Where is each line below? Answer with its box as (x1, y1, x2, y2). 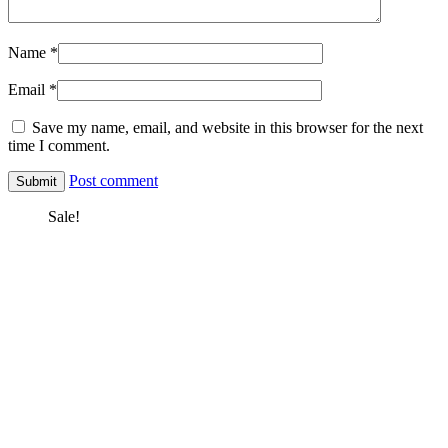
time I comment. (8, 137, 110, 155)
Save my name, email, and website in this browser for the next (32, 119, 423, 137)
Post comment (69, 172, 158, 190)
